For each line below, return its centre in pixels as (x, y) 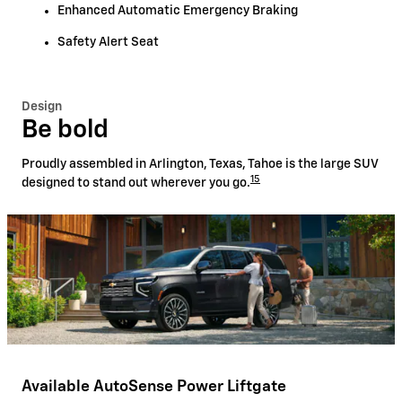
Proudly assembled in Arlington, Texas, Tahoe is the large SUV (200, 165)
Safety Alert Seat (108, 42)
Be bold (65, 130)
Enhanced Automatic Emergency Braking (178, 10)
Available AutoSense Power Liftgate (154, 386)
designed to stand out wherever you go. (136, 184)
